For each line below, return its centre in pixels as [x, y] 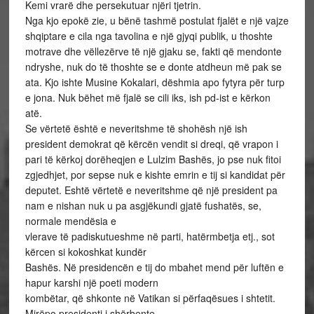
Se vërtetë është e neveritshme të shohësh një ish [136, 128]
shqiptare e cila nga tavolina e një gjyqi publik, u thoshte [149, 36]
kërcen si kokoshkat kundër [86, 252]
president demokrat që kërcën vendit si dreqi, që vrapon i [151, 144]
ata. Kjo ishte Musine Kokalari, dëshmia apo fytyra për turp [155, 82]
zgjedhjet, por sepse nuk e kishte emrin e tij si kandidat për [155, 175]
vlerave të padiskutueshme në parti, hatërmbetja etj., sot [150, 236]
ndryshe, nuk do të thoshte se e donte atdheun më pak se [153, 67]
